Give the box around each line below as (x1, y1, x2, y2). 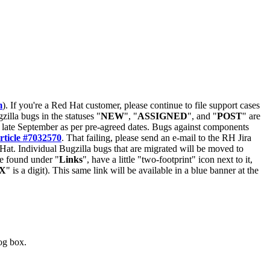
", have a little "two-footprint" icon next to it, (83, 154, 253, 165)
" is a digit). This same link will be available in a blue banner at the (6, 165, 259, 175)
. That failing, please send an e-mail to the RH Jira (61, 133, 251, 143)
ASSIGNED (137, 111, 187, 121)
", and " (187, 111, 217, 121)
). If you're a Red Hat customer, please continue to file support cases (2, 100, 260, 110)
